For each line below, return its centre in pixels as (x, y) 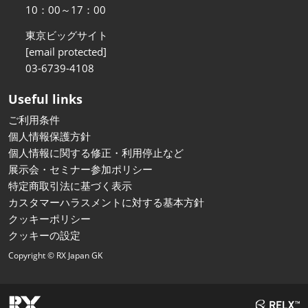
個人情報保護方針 (49, 136)
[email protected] (66, 52)
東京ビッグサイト (67, 35)
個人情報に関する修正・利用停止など (96, 153)
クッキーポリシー (49, 219)
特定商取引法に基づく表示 (70, 186)
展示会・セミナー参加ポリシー (80, 169)
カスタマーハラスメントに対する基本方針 (106, 202)
